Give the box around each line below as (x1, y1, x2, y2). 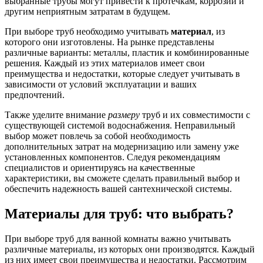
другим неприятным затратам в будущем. (5, 6, 170, 17)
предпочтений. (5, 90, 65, 100)
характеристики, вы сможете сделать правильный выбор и (5, 173, 240, 184)
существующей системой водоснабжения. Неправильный (5, 120, 235, 131)
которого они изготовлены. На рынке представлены (5, 37, 214, 48)
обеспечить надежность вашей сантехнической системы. (5, 184, 232, 194)
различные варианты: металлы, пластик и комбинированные (5, 48, 249, 58)
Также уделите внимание (5, 110, 108, 120)
